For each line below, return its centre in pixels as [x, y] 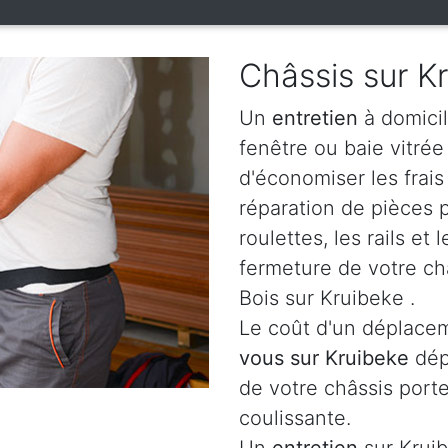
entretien [315, 118]
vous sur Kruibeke [327, 358]
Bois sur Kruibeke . [327, 298]
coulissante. [295, 418]
